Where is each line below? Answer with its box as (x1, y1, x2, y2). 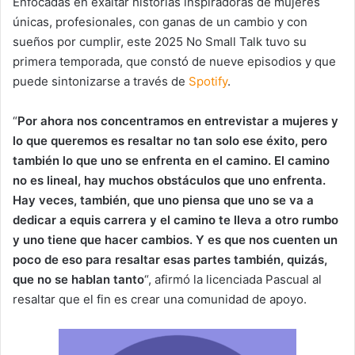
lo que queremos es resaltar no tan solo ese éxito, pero (13, 132, 327, 148)
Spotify (189, 73, 227, 89)
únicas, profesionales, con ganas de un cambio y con (13, 13, 307, 29)
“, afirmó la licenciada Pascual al (144, 271, 322, 287)
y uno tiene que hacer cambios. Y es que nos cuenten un (13, 231, 338, 247)
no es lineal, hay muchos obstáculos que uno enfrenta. (13, 172, 326, 188)
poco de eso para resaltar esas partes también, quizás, (13, 251, 327, 267)
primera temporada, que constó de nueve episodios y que (13, 53, 336, 69)
